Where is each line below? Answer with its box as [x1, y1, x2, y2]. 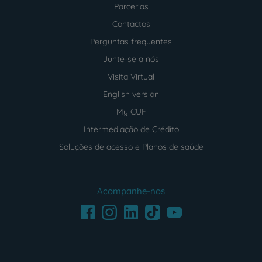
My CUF [116, 106, 146, 117]
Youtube [164, 203, 195, 213]
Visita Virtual [108, 71, 154, 82]
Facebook [78, 203, 114, 213]
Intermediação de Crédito [83, 124, 179, 135]
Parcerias [113, 1, 149, 12]
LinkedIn [121, 203, 152, 213]
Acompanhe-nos [97, 185, 165, 196]
